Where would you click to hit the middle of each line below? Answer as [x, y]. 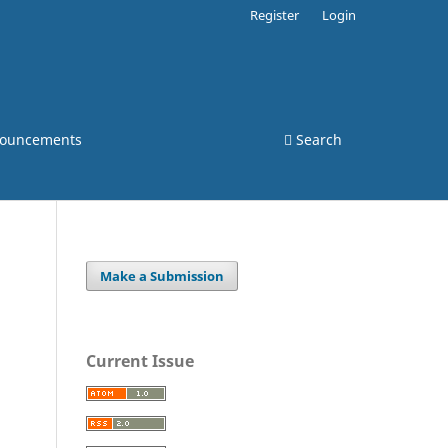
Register [275, 14]
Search [317, 139]
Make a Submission [162, 275]
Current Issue [140, 360]
